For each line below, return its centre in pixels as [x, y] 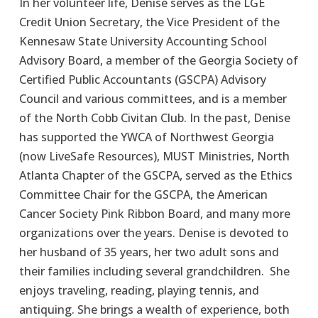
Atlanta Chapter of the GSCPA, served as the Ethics [155, 175]
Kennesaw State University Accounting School [143, 41]
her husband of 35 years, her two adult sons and [149, 252]
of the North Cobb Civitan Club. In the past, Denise [154, 117]
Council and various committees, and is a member [153, 98]
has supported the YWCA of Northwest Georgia [146, 137]
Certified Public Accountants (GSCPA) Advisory [142, 79]
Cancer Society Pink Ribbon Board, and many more [154, 213]
